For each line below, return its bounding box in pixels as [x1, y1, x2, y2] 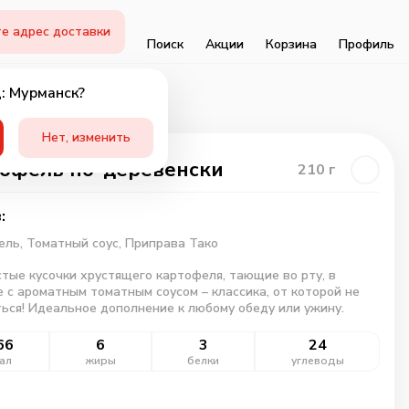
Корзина [266, 35, 317, 53]
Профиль [339, 35, 394, 53]
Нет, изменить [41, 128, 131, 146]
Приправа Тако [124, 235, 218, 252]
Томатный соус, [26, 235, 125, 252]
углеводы [290, 353, 344, 368]
